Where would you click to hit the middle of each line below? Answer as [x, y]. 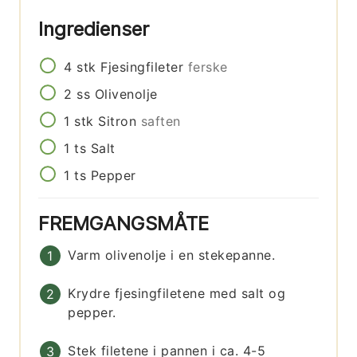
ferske [208, 67]
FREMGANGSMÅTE [127, 223]
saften [161, 121]
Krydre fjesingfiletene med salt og [177, 293]
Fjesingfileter [142, 67]
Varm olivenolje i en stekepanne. [172, 255]
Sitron [118, 121]
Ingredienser [97, 29]
